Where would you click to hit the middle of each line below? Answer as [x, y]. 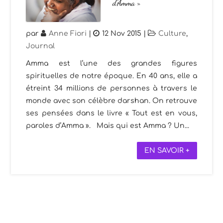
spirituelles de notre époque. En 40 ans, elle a [111, 76]
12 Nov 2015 [122, 33]
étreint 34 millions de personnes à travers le [111, 88]
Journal [41, 46]
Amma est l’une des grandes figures [111, 63]
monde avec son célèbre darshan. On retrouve [111, 101]
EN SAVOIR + [167, 150]
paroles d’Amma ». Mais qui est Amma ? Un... [108, 125]
